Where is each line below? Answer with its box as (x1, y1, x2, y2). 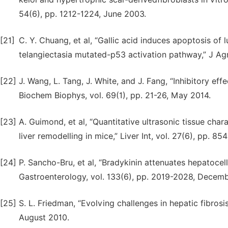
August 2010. (19, 213, 69, 222)
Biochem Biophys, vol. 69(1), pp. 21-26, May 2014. (19, 91, 211, 100)
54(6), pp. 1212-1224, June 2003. (19, 9, 146, 19)
